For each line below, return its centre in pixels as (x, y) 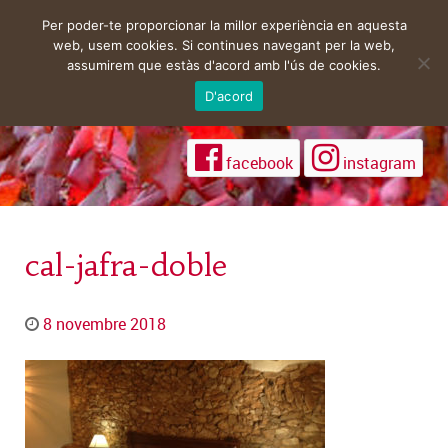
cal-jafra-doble (126, 265)
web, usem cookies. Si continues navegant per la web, (224, 45)
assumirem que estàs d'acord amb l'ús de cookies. (224, 65)
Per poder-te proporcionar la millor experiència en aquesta (224, 25)
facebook (259, 162)
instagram (379, 162)
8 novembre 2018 (104, 324)
